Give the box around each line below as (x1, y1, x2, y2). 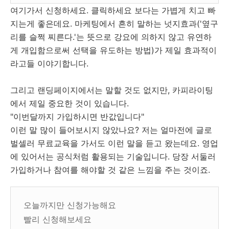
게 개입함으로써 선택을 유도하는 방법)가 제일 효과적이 (10, 45, 217, 55)
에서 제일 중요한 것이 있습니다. (10, 98, 129, 108)
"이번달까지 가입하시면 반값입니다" (10, 111, 144, 122)
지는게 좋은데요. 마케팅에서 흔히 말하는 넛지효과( (10, 18, 200, 29)
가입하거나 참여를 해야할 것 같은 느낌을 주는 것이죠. (10, 165, 210, 175)
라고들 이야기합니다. (10, 58, 88, 68)
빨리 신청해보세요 (24, 214, 91, 224)
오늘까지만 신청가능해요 (24, 200, 116, 210)
